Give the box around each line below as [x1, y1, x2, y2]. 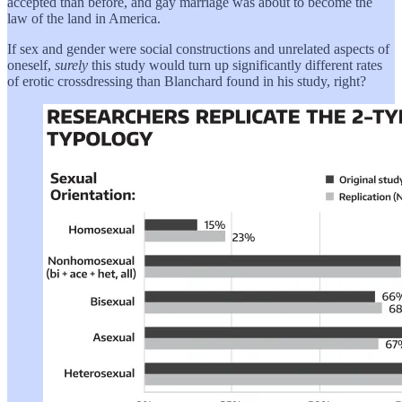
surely [55, 57, 92, 73]
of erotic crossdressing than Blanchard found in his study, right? [7, 73, 366, 89]
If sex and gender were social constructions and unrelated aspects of [7, 40, 389, 57]
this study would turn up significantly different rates [92, 57, 382, 73]
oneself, [7, 57, 55, 73]
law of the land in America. [7, 10, 161, 26]
